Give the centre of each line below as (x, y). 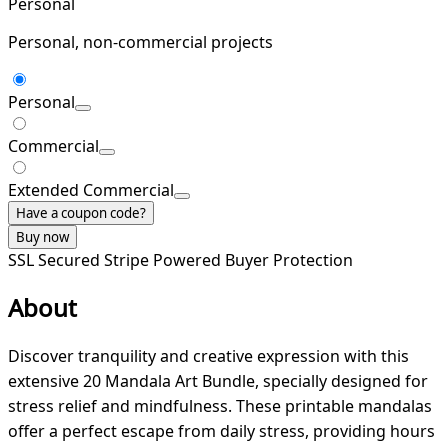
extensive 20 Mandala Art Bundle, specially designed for (218, 381)
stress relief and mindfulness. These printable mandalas (220, 406)
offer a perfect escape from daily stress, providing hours (221, 431)
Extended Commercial (91, 190)
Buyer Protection (289, 260)
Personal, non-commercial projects (140, 42)
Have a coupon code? (81, 213)
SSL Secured (56, 260)
